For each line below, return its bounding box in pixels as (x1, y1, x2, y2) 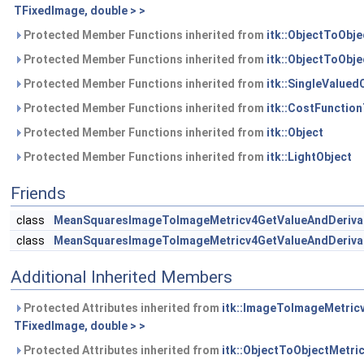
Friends (11, 184, 66, 204)
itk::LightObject (266, 150, 352, 164)
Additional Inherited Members (11, 267, 232, 288)
